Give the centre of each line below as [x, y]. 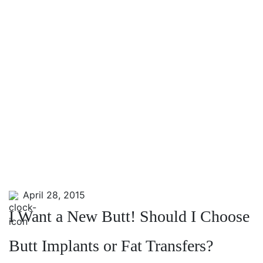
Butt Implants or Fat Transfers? [111, 246]
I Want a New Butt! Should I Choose [129, 216]
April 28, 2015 [51, 195]
